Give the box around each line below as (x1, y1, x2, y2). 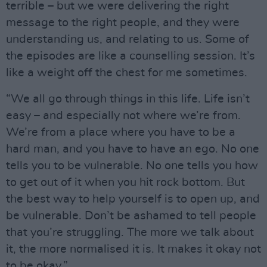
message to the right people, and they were (6, 17, 240, 29)
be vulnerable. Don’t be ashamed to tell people (6, 210, 256, 222)
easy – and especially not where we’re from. (6, 110, 241, 122)
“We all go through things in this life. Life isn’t (6, 93, 250, 105)
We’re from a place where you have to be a (6, 126, 235, 138)
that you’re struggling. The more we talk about (6, 226, 254, 238)
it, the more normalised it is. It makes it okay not (6, 243, 261, 255)
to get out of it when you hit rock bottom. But (6, 176, 245, 188)
